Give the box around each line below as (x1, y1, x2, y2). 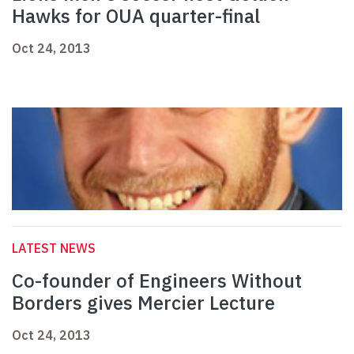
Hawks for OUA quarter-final (12, 3, 260, 29)
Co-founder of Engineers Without (12, 268, 302, 294)
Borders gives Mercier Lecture (12, 290, 275, 316)
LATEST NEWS (12, 240, 96, 257)
